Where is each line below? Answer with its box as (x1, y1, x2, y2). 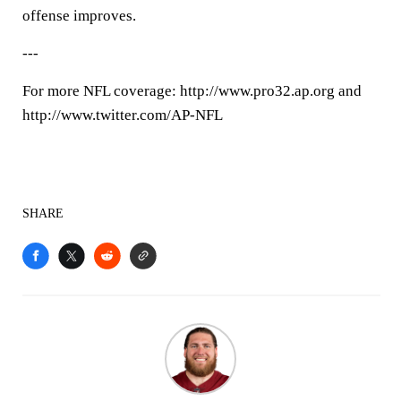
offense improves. (22, 7, 136, 24)
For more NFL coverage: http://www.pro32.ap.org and (22, 82, 362, 99)
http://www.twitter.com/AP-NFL (22, 107, 223, 124)
